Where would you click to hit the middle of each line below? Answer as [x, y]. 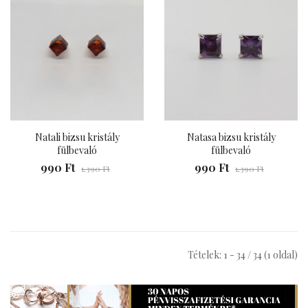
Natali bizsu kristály [77, 137]
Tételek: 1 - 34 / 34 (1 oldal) [243, 255]
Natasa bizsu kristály [231, 137]
